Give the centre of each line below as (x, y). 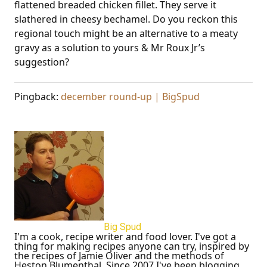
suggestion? (42, 62)
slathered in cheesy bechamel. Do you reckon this (126, 19)
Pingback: (38, 96)
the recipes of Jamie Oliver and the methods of (119, 255)
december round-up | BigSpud (130, 96)
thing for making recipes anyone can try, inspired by (132, 246)
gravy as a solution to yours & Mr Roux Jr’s (110, 48)
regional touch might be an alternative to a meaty (126, 34)
